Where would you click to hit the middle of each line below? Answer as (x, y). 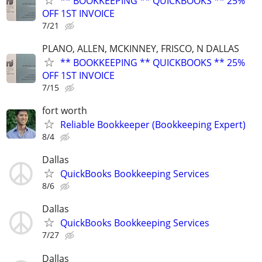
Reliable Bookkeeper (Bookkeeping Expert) (153, 124)
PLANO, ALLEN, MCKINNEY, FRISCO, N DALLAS (141, 48)
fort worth (65, 110)
